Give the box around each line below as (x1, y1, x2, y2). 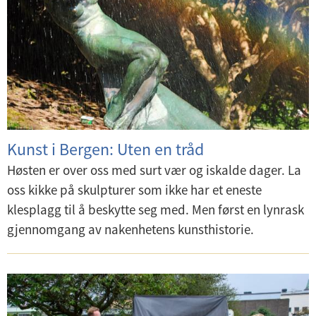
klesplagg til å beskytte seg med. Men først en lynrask (7, 201, 304, 218)
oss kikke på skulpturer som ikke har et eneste (7, 181, 262, 198)
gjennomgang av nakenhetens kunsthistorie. (7, 221, 254, 238)
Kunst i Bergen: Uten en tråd (7, 138, 204, 160)
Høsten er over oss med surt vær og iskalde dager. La (7, 162, 301, 178)
